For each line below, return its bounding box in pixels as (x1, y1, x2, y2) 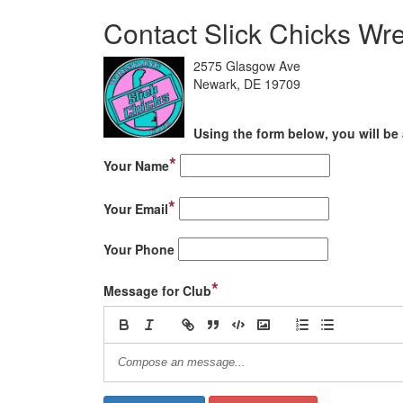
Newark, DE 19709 (193, 75, 300, 93)
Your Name (103, 157, 169, 175)
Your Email (103, 200, 168, 218)
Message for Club (103, 282, 211, 300)
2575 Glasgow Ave (193, 57, 300, 75)
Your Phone (103, 240, 175, 258)
